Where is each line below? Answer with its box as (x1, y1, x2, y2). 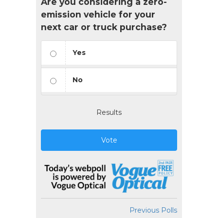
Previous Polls (129, 206, 177, 215)
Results (96, 108, 122, 117)
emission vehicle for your (41, 9, 155, 19)
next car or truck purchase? (41, 21, 167, 32)
